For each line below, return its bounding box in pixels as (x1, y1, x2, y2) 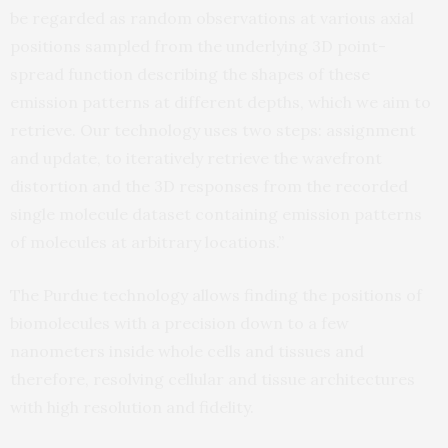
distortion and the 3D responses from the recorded (10, 176, 408, 197)
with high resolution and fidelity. (10, 397, 254, 418)
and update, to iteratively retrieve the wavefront (10, 148, 382, 169)
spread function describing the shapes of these (10, 64, 370, 85)
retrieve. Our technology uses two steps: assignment (10, 120, 416, 141)
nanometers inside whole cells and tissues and (10, 341, 364, 362)
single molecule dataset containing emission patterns (10, 204, 422, 225)
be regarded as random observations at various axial (10, 8, 414, 29)
